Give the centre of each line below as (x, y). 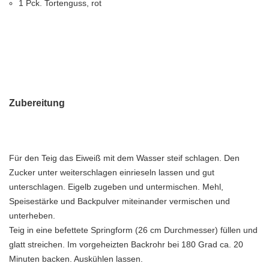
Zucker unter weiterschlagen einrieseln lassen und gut (112, 172)
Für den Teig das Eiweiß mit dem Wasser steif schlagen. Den (124, 158)
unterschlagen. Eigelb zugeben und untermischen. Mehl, (116, 187)
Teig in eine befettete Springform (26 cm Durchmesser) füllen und (133, 230)
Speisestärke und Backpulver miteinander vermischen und (119, 201)
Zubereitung (37, 103)
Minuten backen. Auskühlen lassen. (76, 259)
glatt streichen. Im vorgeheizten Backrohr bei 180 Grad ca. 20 (126, 244)
